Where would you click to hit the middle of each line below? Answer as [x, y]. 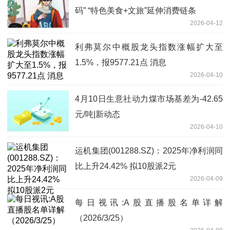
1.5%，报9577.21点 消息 [121, 62]
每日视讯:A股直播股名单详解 [149, 202]
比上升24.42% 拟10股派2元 [126, 166]
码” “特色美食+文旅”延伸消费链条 [136, 10]
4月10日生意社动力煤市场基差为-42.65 [149, 99]
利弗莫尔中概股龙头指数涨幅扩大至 [149, 47]
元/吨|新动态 [98, 114]
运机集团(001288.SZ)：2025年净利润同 [149, 150]
